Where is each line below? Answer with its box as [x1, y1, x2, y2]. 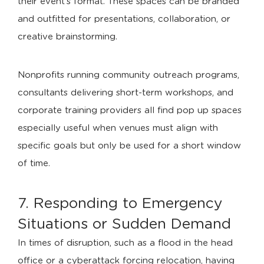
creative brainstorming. [18, 32, 117, 41]
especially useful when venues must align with [18, 124, 218, 133]
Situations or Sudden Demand [18, 217, 231, 232]
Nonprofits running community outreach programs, [18, 71, 239, 80]
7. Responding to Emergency [18, 196, 223, 211]
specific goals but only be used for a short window [18, 141, 241, 150]
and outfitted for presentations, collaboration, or [18, 15, 230, 24]
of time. [18, 159, 50, 168]
